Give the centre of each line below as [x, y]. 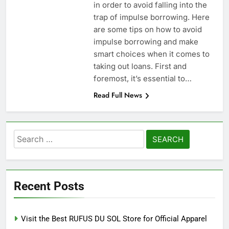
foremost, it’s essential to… [142, 79]
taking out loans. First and [140, 66]
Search [28, 136]
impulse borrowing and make [146, 42]
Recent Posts [49, 186]
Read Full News [118, 95]
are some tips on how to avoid [147, 30]
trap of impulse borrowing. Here [151, 17]
